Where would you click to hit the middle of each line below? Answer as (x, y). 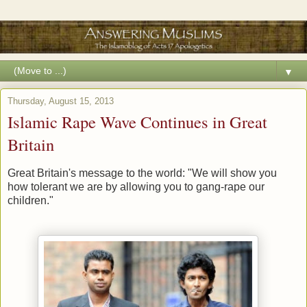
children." (30, 200)
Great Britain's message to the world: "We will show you (142, 173)
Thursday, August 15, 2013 (61, 101)
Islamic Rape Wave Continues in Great (137, 122)
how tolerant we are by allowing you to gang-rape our (136, 186)
